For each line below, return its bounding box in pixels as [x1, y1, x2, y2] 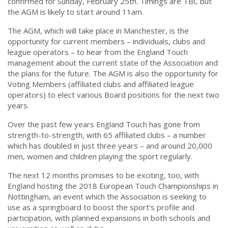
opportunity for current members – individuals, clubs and [8, 36, 205, 47]
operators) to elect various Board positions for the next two [8, 90, 219, 100]
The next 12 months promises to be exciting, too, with [8, 170, 199, 181]
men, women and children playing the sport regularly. [8, 151, 192, 162]
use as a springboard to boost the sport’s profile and [8, 202, 194, 213]
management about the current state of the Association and [8, 58, 218, 68]
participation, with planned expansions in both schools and [8, 213, 210, 223]
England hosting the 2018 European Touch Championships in [8, 181, 218, 191]
